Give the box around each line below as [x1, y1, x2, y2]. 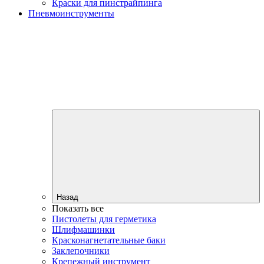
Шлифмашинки [52, 224, 115, 235]
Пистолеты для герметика [52, 213, 156, 224]
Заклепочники [52, 245, 110, 256]
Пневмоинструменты [28, 8, 114, 18]
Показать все [52, 203, 104, 213]
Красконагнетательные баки [52, 235, 166, 245]
